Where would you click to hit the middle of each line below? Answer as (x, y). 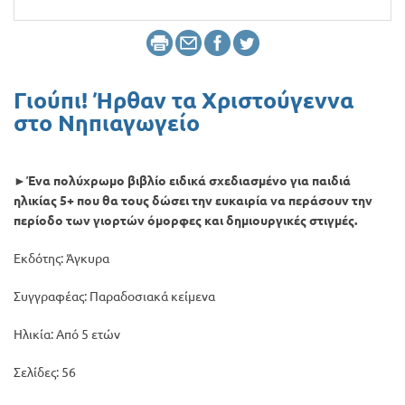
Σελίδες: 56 (45, 372)
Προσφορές (54, 29)
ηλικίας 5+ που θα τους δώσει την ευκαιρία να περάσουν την (193, 201)
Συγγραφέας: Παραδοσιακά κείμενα (114, 297)
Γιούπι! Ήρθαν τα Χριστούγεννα (184, 100)
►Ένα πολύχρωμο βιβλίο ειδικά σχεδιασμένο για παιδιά (182, 181)
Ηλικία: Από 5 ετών (67, 334)
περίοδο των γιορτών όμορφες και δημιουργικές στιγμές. (187, 221)
